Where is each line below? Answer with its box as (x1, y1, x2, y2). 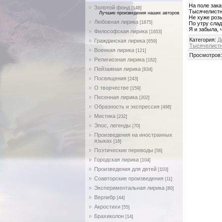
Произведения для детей (94, 166, 157, 172)
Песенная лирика (94, 94, 138, 100)
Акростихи (94, 203, 120, 210)
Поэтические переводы (94, 147, 153, 153)
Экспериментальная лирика (94, 184, 165, 191)
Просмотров (189, 52, 221, 58)
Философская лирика (94, 28, 148, 34)
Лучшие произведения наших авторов (99, 10, 179, 15)
